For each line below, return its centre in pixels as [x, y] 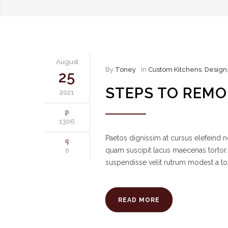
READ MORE [139, 200]
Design [216, 69]
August [67, 62]
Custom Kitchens [175, 69]
